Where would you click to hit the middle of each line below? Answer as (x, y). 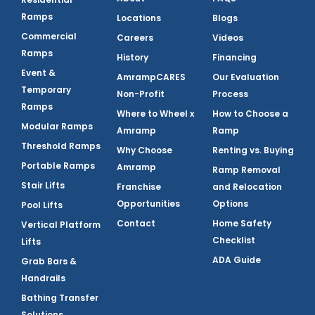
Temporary (46, 90)
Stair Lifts (43, 186)
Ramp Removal (246, 170)
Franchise (139, 187)
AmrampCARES (151, 77)
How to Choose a (250, 114)
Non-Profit (141, 94)
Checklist (234, 240)
